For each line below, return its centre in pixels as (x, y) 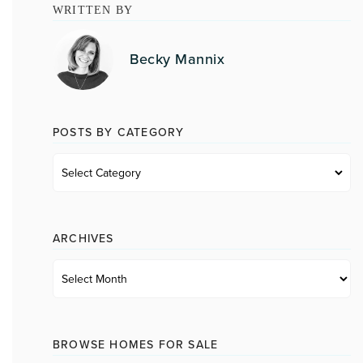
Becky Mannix (177, 59)
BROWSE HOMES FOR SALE (136, 345)
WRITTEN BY (93, 11)
